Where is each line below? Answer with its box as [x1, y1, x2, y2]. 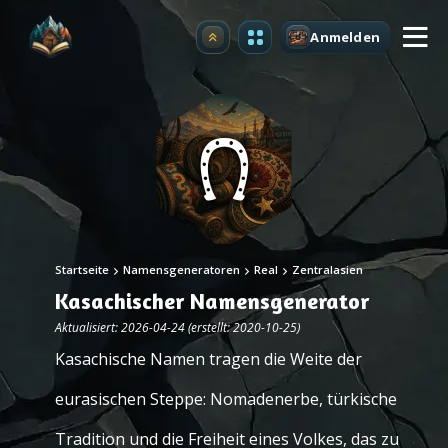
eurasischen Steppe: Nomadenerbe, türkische [55, 388, 397, 410]
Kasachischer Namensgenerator [55, 288, 369, 314]
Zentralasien [292, 262, 363, 277]
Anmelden [310, 27, 380, 46]
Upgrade [212, 33, 274, 52]
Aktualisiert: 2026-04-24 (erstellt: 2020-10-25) [55, 319, 300, 336]
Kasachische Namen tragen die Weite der [55, 348, 362, 370]
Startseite [55, 262, 109, 277]
